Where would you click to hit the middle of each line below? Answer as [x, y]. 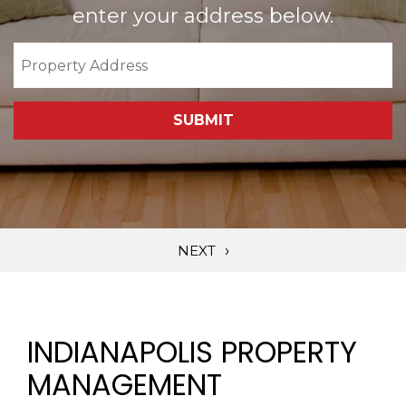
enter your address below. [203, 16]
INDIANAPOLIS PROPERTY [192, 352]
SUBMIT [203, 120]
